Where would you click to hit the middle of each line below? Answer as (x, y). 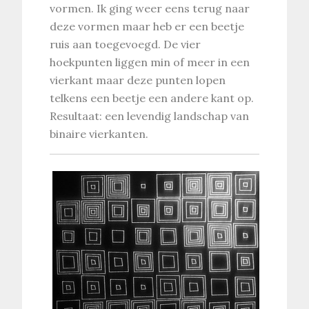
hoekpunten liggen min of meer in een (150, 62)
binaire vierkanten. (99, 133)
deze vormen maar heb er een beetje (147, 26)
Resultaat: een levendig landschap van (150, 116)
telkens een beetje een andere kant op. (152, 98)
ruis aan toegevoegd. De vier (126, 44)
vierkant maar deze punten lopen (138, 80)
